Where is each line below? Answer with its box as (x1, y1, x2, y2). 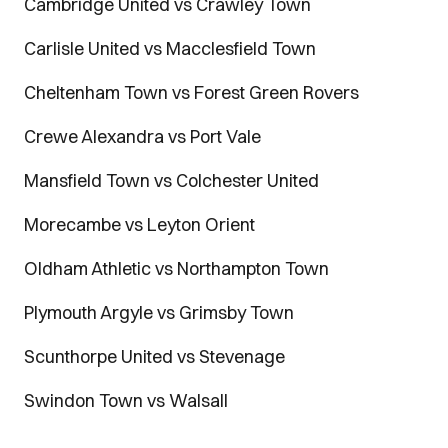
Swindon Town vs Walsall (24, 388, 228, 412)
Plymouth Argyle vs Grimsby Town (24, 300, 294, 324)
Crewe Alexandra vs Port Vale (24, 124, 261, 148)
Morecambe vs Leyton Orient (24, 212, 255, 236)
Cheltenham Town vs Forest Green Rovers (24, 80, 359, 104)
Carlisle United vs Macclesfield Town (24, 36, 316, 60)
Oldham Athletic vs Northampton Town (24, 256, 329, 280)
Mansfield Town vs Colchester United (24, 168, 319, 192)
